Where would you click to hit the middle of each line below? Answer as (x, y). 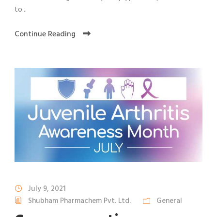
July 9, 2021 (47, 189)
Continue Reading (45, 35)
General (169, 201)
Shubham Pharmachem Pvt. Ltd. (79, 201)
